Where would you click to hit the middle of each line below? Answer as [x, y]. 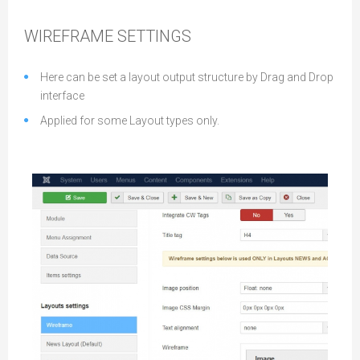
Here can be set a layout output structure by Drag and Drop [187, 77]
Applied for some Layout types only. [130, 121]
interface [62, 96]
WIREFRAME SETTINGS [108, 36]
